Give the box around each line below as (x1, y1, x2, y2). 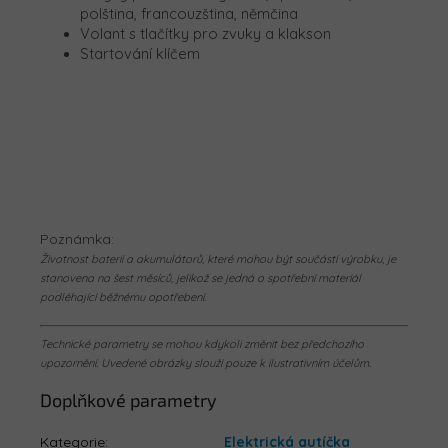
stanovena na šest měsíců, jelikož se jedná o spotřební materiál (40, 271, 361, 286)
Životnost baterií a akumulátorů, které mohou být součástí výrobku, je (40, 252, 396, 267)
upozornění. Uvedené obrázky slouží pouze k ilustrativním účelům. (40, 356, 371, 371)
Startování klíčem (80, 44, 200, 64)
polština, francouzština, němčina (80, 4, 298, 24)
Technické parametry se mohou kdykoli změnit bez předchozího (40, 337, 364, 352)
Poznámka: (40, 230, 114, 249)
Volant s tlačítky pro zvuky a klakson (80, 24, 331, 44)
